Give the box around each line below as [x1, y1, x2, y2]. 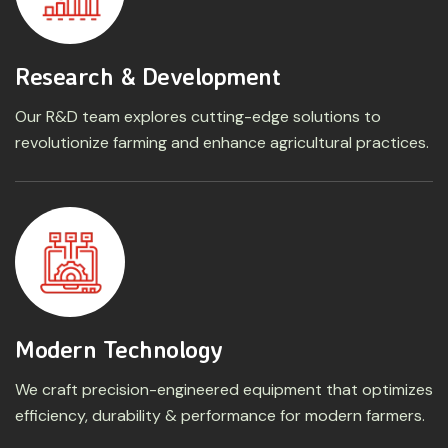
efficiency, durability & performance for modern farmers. [15, 404, 425, 426]
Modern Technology [15, 333, 223, 364]
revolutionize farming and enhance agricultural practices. [15, 131, 429, 153]
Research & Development [15, 60, 281, 91]
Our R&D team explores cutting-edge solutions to [15, 105, 381, 127]
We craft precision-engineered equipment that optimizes [15, 378, 433, 400]
